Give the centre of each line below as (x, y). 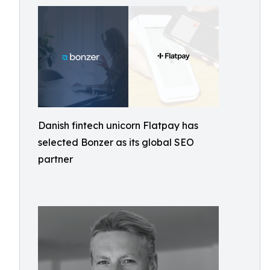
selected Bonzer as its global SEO (116, 142)
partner (55, 159)
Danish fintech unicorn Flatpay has (118, 125)
